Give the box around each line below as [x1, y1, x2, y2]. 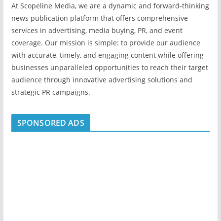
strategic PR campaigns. [11, 87, 90, 97]
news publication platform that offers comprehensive [11, 13, 188, 23]
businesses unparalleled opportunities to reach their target [11, 62, 208, 72]
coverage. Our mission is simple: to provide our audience [11, 37, 200, 47]
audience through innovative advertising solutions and [11, 74, 192, 84]
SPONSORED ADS [17, 117, 84, 128]
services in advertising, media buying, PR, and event [11, 25, 183, 35]
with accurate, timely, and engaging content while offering [11, 50, 204, 60]
